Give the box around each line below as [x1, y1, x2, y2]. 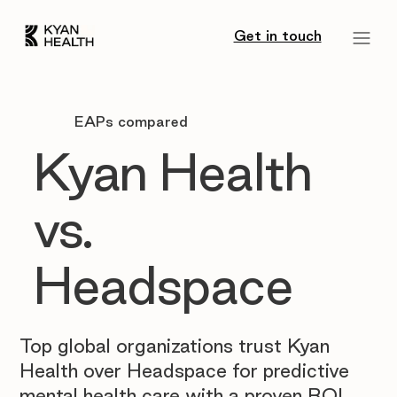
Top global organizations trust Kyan [19, 335, 330, 357]
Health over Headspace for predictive [19, 360, 349, 382]
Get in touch [233, 27, 322, 43]
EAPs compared [74, 113, 189, 130]
